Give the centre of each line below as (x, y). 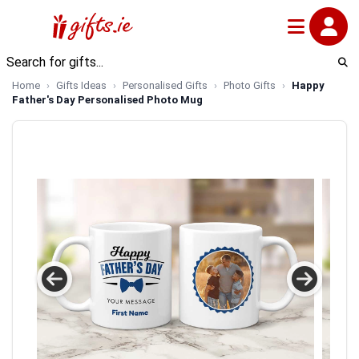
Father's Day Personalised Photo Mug (107, 100)
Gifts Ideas (81, 85)
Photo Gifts (250, 85)
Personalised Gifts (165, 85)
